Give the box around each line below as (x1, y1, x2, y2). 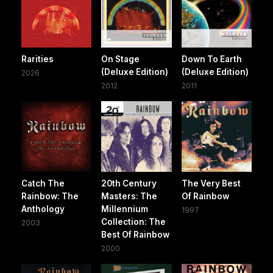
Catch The (21, 178, 65, 188)
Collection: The (101, 216, 166, 227)
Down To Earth (181, 54, 242, 65)
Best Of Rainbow (101, 229, 170, 239)
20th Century (101, 178, 157, 188)
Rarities (21, 54, 54, 65)
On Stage (101, 54, 140, 65)
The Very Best (181, 178, 241, 188)
